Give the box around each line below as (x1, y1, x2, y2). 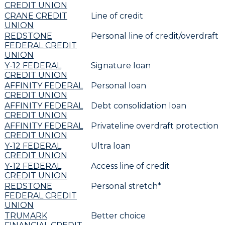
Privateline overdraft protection (91, 121, 218, 131)
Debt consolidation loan (91, 100, 186, 110)
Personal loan (91, 80, 146, 90)
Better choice (91, 210, 146, 220)
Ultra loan (91, 141, 131, 151)
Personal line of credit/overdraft (91, 31, 218, 41)
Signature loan (91, 60, 151, 70)
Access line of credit (91, 161, 170, 171)
